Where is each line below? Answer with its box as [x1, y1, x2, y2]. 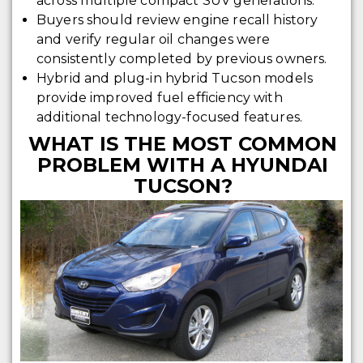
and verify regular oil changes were [36, 32, 271, 48]
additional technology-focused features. [36, 109, 303, 126]
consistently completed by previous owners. [36, 51, 327, 67]
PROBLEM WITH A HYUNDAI [37, 153, 329, 177]
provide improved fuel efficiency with [36, 90, 283, 106]
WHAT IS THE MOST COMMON [28, 132, 338, 156]
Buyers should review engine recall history [36, 12, 318, 28]
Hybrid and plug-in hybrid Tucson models [36, 70, 314, 87]
